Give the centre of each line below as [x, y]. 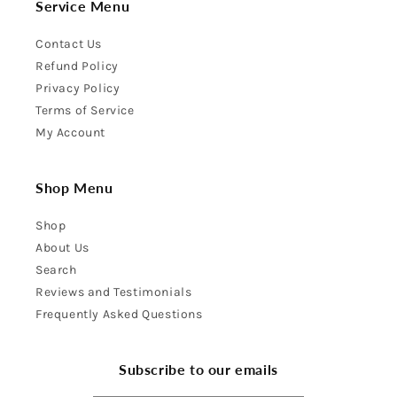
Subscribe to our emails [198, 369]
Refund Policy [77, 66]
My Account [70, 132]
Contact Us [69, 44]
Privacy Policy [78, 88]
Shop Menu [74, 187]
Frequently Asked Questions [119, 314]
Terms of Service [85, 110]
